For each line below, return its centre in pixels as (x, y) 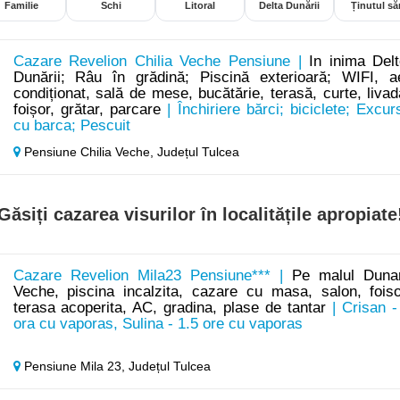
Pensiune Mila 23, (74, 367)
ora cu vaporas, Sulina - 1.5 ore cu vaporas (158, 324)
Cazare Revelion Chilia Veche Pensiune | (161, 62)
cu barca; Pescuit (71, 126)
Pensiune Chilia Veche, (88, 152)
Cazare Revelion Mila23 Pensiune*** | (153, 276)
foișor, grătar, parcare (87, 110)
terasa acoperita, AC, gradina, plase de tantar (169, 308)
